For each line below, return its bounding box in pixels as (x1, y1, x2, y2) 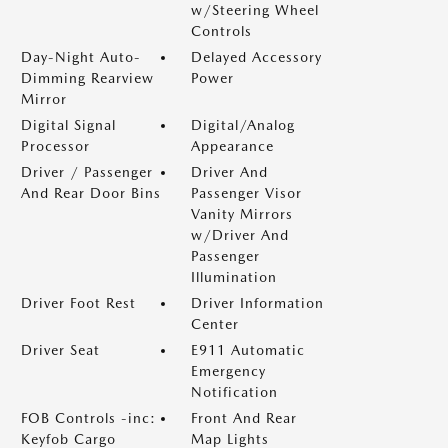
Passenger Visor (191, 184, 302, 201)
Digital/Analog (191, 116, 295, 133)
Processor (21, 137, 90, 154)
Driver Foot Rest (21, 294, 136, 311)
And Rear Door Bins (21, 184, 161, 201)
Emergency (191, 362, 266, 379)
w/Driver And (191, 226, 289, 243)
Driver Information (191, 294, 324, 311)
